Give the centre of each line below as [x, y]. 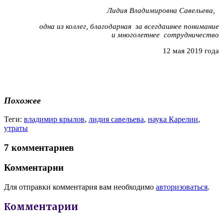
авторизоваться [182, 187]
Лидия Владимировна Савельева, [162, 10]
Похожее [22, 101]
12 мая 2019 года [191, 51]
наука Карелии [173, 119]
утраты [16, 128]
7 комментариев [39, 147]
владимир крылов [54, 119]
